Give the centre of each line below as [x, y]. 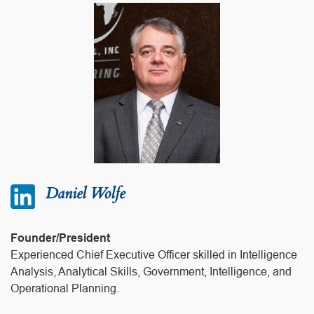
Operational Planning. [65, 288]
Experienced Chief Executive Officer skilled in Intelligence [154, 254]
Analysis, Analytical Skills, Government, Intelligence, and [151, 271]
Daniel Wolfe [85, 193]
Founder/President [60, 238]
